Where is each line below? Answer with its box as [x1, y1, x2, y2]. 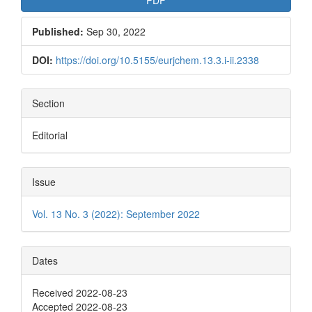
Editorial [32, 127, 68, 142]
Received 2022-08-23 [32, 285, 127, 299]
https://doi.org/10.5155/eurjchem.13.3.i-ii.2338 [56, 52, 259, 67]
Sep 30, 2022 [84, 24, 146, 38]
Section [32, 95, 65, 110]
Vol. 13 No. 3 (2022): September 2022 [32, 206, 200, 221]
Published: [32, 24, 84, 38]
